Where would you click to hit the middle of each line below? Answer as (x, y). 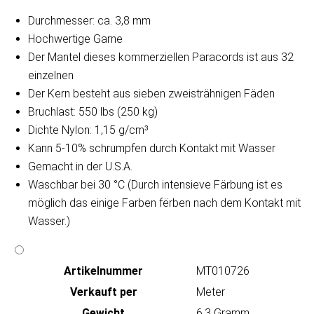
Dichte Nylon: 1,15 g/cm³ (88, 130)
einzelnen (51, 76)
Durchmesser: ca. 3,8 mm (89, 21)
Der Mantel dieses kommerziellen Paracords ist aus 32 (161, 57)
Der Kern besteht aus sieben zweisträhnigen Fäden (151, 94)
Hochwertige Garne (75, 39)
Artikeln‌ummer (103, 271)
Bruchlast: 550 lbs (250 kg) (93, 112)
